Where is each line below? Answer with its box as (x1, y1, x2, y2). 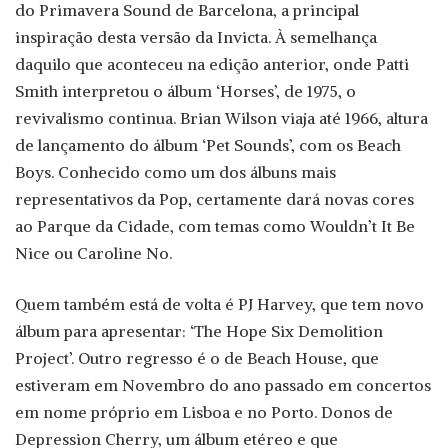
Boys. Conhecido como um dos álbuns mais (15, 162, 336, 183)
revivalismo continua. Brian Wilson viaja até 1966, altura (15, 108, 428, 129)
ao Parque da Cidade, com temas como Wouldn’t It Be (15, 216, 415, 237)
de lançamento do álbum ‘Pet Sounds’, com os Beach (15, 135, 401, 156)
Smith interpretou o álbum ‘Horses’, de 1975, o (15, 81, 356, 102)
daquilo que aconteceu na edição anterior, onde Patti (15, 54, 409, 75)
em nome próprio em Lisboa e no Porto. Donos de (15, 402, 393, 423)
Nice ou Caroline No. (15, 243, 172, 264)
